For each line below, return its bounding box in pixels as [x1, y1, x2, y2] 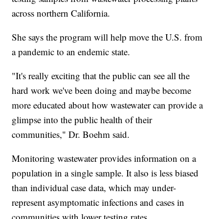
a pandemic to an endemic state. [12, 45, 136, 58]
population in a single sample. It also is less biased [12, 166, 199, 179]
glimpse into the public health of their [12, 113, 153, 126]
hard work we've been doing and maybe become [12, 84, 192, 96]
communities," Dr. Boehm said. [12, 128, 133, 140]
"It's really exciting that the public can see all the [12, 69, 190, 82]
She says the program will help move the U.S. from [12, 30, 203, 43]
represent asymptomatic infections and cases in [12, 196, 185, 208]
